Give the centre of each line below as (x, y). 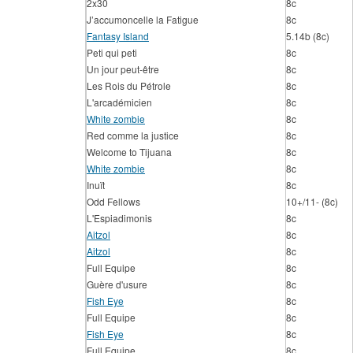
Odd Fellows (113, 201)
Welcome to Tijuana (129, 152)
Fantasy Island (118, 36)
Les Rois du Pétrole (129, 85)
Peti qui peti (112, 52)
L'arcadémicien (119, 102)
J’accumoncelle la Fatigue (143, 19)
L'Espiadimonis (119, 218)
